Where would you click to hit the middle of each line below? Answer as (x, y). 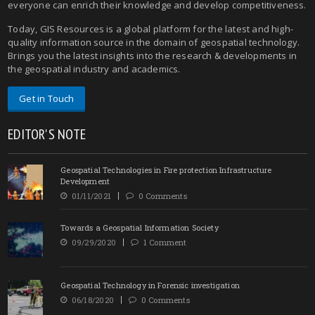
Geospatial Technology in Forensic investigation (150, 285)
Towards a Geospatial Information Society (140, 227)
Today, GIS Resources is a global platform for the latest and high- (151, 28)
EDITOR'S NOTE (47, 134)
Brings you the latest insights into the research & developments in (153, 55)
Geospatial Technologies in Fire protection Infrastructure (166, 169)
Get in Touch (47, 98)
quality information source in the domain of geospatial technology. (154, 42)
